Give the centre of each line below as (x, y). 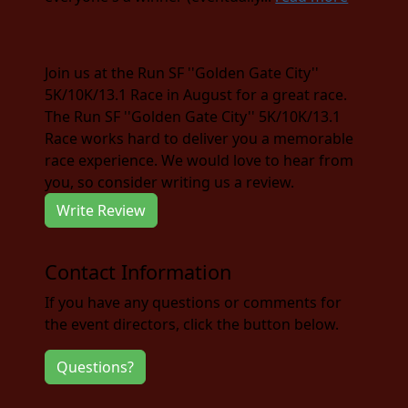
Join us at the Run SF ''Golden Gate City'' (182, 72)
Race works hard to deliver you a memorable (199, 138)
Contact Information (138, 271)
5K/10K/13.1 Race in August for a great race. (196, 94)
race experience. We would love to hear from (199, 160)
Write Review (102, 210)
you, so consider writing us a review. (170, 182)
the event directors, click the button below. (192, 324)
